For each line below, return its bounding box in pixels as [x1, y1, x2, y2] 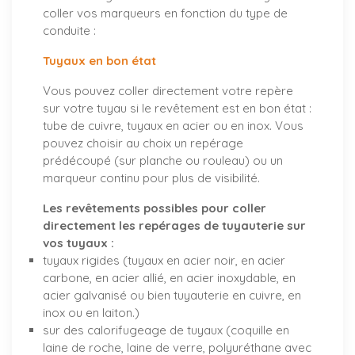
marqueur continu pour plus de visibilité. [43, 170, 260, 185]
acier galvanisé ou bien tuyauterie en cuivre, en [43, 288, 301, 303]
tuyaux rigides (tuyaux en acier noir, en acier [43, 253, 285, 268]
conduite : [43, 23, 96, 38]
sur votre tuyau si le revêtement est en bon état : [43, 101, 311, 116]
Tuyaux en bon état [43, 53, 159, 68]
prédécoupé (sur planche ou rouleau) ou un [43, 153, 283, 168]
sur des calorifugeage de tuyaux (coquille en [43, 323, 289, 338]
